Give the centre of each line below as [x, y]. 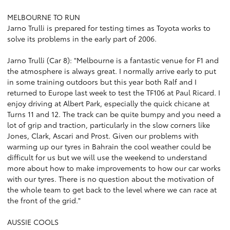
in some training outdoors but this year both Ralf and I [102, 82]
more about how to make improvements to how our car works [114, 168]
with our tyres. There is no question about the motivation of [111, 179]
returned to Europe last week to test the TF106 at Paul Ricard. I [114, 92]
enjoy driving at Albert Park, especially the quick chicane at [108, 103]
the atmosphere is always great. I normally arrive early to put [112, 71]
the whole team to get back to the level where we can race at [112, 189]
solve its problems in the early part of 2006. [82, 39]
